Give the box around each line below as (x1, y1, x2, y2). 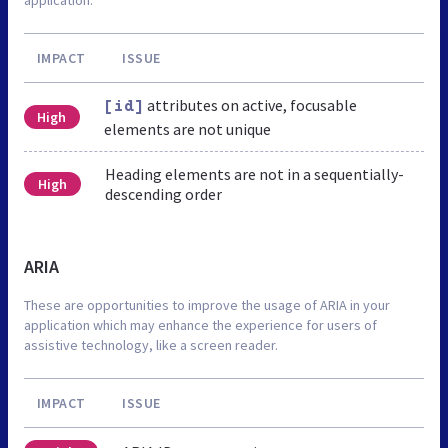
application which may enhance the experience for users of (24, 315, 377, 334)
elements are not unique (103, 118, 271, 139)
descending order (104, 183, 222, 204)
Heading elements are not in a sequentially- (104, 163, 404, 184)
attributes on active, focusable (143, 94, 357, 115)
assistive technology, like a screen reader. (24, 335, 278, 354)
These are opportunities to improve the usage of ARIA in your (24, 295, 390, 314)
